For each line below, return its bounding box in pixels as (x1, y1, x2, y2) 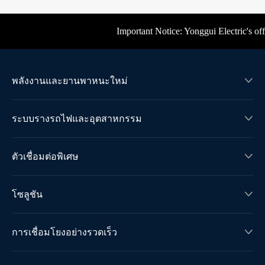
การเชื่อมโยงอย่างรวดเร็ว (12, 227, 117, 237)
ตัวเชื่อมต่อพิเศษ (12, 151, 79, 161)
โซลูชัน (12, 189, 43, 199)
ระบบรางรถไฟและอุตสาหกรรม (12, 113, 142, 124)
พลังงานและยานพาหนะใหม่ (12, 75, 128, 86)
